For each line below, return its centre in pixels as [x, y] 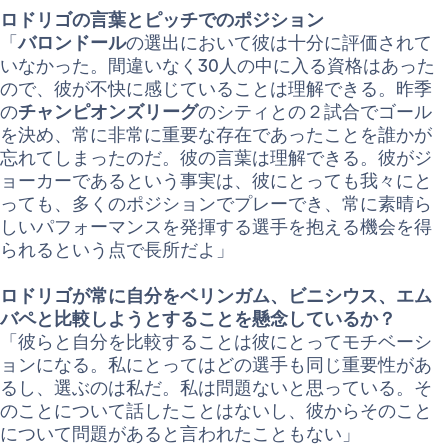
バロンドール [72, 43]
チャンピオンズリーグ [108, 112]
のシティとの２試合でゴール [315, 112]
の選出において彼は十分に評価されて [279, 43]
